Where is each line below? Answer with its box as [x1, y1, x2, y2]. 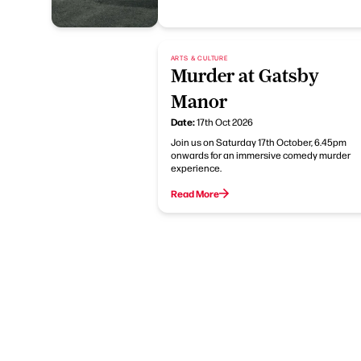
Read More [170, 187, 219, 200]
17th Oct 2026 [196, 115, 253, 128]
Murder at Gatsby [170, 65, 319, 86]
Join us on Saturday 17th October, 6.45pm [170, 135, 346, 148]
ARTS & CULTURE [170, 53, 228, 62]
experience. [170, 161, 222, 174]
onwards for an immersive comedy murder [170, 148, 351, 161]
